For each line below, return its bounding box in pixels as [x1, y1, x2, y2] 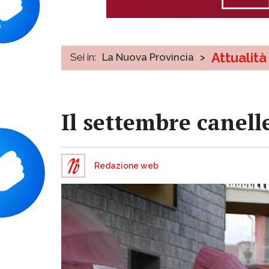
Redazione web [94, 160, 159, 171]
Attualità [211, 49, 267, 65]
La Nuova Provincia [102, 50, 194, 63]
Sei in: [70, 50, 96, 63]
